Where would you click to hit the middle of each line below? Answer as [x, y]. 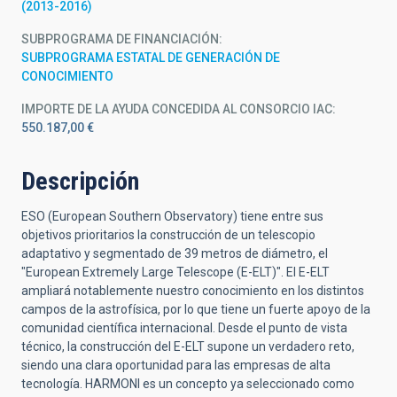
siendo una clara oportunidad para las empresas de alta [176, 365]
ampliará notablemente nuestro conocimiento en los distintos [193, 291]
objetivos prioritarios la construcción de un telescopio [168, 235]
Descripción [80, 181]
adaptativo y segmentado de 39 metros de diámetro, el [175, 253]
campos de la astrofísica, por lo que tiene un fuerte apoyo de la [196, 309]
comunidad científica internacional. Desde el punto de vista [184, 328]
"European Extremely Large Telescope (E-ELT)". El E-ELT [175, 272]
